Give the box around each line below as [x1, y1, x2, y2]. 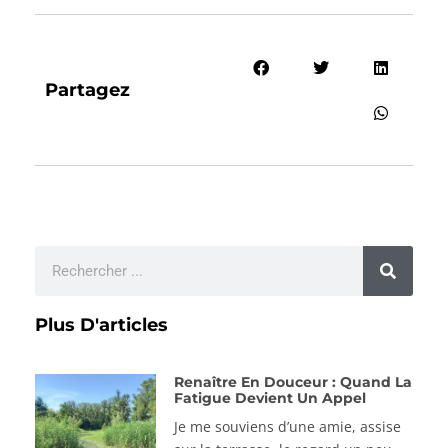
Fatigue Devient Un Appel [173, 389, 366, 408]
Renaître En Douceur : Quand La [173, 373, 412, 392]
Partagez [45, 79, 130, 102]
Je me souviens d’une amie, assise [173, 417, 401, 437]
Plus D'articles [35, 314, 168, 337]
